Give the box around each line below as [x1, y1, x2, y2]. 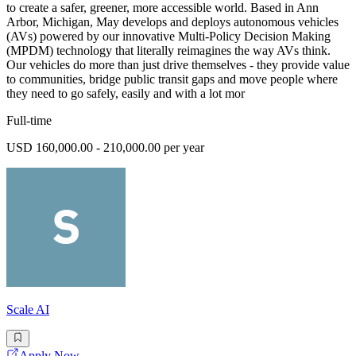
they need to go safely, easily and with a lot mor [6, 86, 245, 100]
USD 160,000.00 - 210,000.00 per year [6, 140, 204, 154]
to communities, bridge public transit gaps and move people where [6, 72, 338, 86]
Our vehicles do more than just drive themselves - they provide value [6, 57, 350, 72]
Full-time [6, 113, 52, 127]
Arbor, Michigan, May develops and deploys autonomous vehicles [6, 14, 339, 29]
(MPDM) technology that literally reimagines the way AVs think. [6, 43, 331, 57]
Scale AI [6, 302, 49, 316]
